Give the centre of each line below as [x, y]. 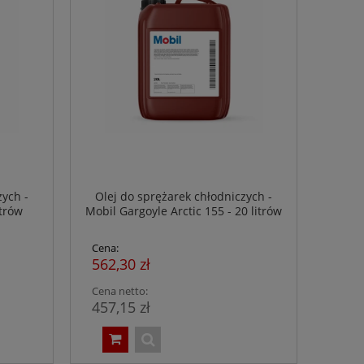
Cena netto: [120, 290]
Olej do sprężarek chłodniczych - [184, 197]
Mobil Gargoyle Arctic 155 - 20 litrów [184, 211]
